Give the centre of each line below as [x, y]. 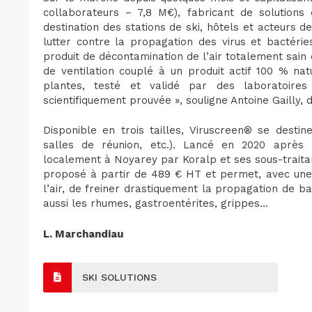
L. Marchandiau [83, 234]
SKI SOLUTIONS [119, 277]
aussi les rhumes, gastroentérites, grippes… [156, 204]
